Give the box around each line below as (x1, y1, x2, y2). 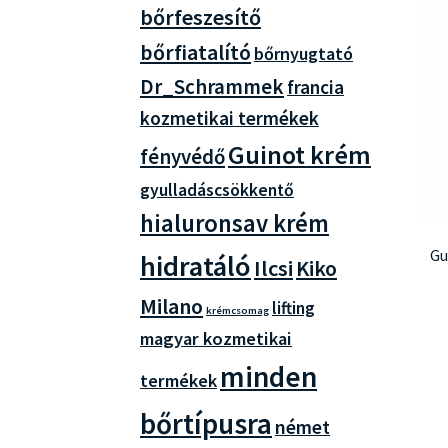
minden (220, 357, 318, 395)
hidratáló (140, 247, 252, 284)
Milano (140, 291, 204, 320)
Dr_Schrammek (140, 72, 285, 100)
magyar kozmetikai (140, 326, 293, 350)
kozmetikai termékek (140, 105, 320, 130)
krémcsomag (206, 303, 270, 317)
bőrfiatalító (140, 38, 252, 66)
